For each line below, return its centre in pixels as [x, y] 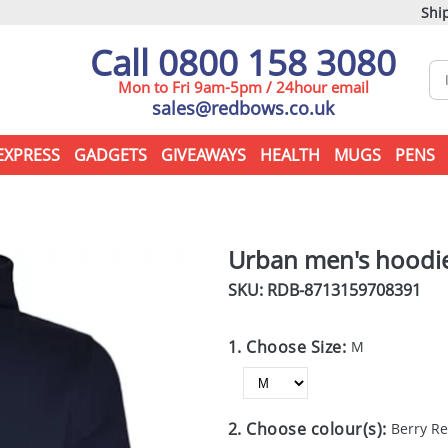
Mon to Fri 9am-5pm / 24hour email [243, 87]
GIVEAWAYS [203, 155]
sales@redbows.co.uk [243, 108]
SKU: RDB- [265, 290]
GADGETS [110, 155]
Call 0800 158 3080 [243, 62]
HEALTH [289, 155]
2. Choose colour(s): [309, 429]
